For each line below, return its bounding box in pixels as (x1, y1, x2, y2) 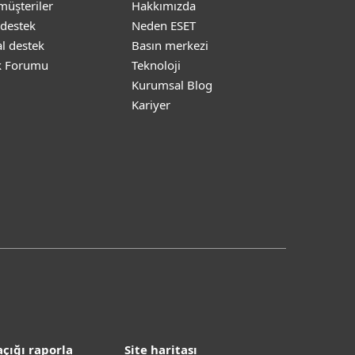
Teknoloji (132, 57, 181, 73)
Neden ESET (132, 17, 196, 33)
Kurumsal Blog (132, 77, 212, 93)
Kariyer (132, 97, 170, 113)
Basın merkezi (132, 37, 208, 53)
